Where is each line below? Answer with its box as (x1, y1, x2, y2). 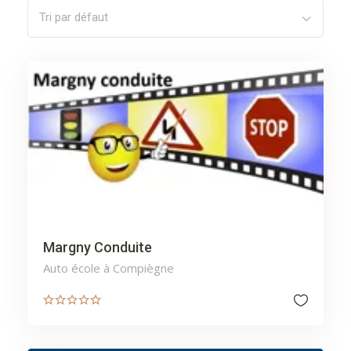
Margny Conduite (43, 239, 152, 256)
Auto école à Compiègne (43, 260, 174, 277)
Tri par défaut (39, 10, 108, 25)
